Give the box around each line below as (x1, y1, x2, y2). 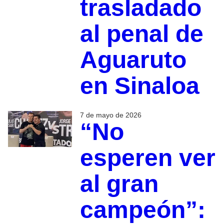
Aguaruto (79, 46, 186, 73)
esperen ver (79, 144, 215, 171)
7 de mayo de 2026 (79, 111, 141, 119)
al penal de (79, 20, 203, 47)
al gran (79, 170, 158, 197)
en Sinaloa (79, 72, 199, 99)
